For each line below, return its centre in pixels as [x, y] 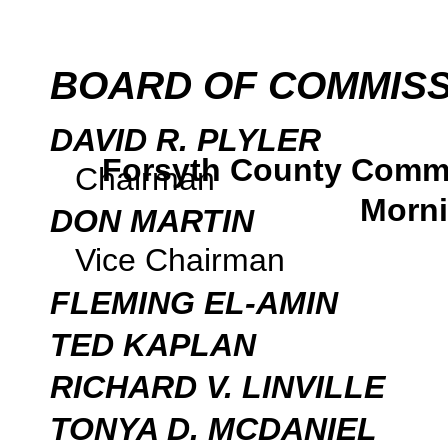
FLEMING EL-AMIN [194, 302]
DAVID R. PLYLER [185, 140]
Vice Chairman [180, 260]
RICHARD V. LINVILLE [217, 387]
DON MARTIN [152, 221]
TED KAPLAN [153, 344]
